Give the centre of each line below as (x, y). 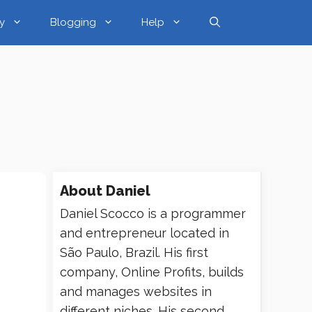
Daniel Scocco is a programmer (153, 213)
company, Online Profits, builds (152, 272)
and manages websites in (136, 291)
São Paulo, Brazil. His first (134, 252)
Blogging (73, 22)
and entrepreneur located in (145, 233)
